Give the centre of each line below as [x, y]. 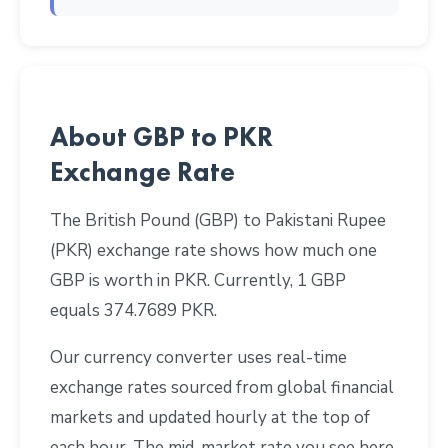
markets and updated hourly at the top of [210, 417]
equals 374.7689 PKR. [133, 310]
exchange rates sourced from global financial [222, 387]
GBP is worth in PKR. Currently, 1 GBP [198, 280]
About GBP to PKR [161, 136]
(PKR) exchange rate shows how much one [213, 250]
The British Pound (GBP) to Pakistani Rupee [218, 220]
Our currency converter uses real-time [198, 357]
